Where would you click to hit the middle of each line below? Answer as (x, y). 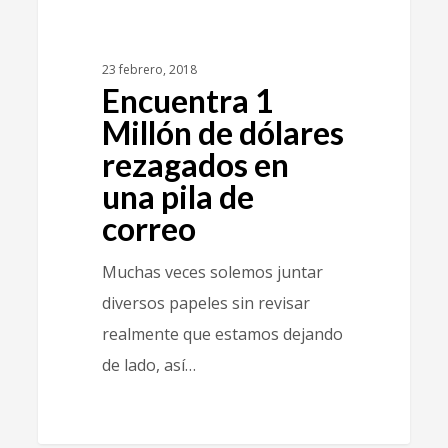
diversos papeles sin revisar (205, 302)
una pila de (177, 196)
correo (148, 228)
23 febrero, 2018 (149, 69)
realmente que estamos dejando (222, 333)
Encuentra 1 (187, 100)
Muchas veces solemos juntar (212, 271)
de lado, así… (148, 364)
